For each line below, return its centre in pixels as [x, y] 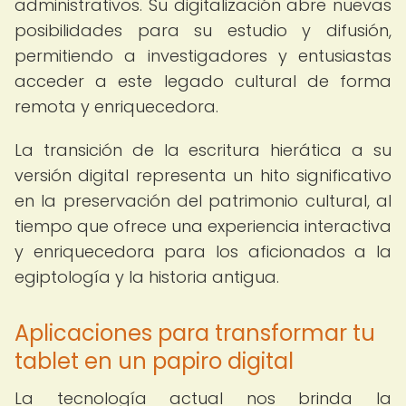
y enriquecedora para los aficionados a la [203, 251]
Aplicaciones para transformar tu [195, 333]
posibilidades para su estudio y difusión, [203, 30]
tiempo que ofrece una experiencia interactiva [203, 226]
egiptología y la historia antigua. [147, 277]
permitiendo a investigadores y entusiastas [203, 56]
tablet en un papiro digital [154, 361]
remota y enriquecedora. [116, 106]
